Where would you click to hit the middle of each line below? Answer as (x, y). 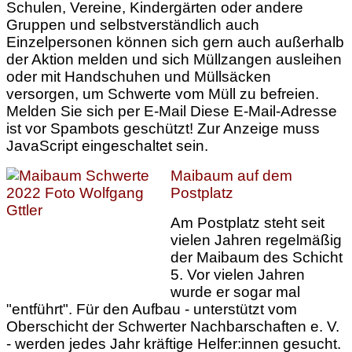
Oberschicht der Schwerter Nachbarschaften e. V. (173, 326)
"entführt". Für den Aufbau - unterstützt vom (152, 309)
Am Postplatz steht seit (247, 223)
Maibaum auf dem (231, 176)
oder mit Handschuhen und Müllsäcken (139, 77)
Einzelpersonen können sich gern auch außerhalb (175, 42)
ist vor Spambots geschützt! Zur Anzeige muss (163, 128)
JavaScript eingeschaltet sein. (107, 146)
